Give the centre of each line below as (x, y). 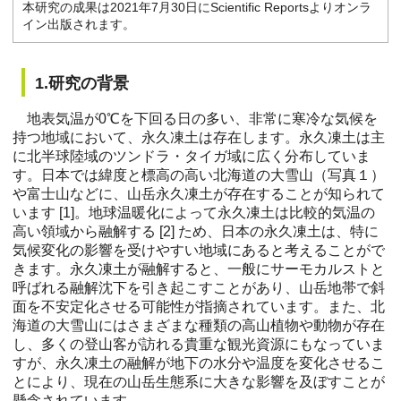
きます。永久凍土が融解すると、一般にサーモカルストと (199, 269)
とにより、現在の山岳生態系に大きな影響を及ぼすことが (199, 382)
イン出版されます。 (79, 25)
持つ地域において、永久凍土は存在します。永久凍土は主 (199, 138)
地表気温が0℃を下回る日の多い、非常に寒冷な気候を (195, 119)
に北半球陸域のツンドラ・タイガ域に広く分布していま (192, 157)
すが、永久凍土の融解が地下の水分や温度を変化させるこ (199, 363)
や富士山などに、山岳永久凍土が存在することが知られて (199, 194)
